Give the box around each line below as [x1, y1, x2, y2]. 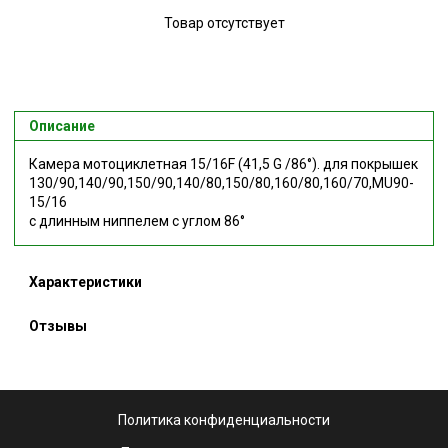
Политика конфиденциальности [118, 412, 330, 429]
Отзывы [29, 318, 87, 334]
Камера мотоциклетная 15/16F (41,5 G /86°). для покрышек [29, 156, 418, 172]
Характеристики [29, 274, 142, 290]
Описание [29, 118, 95, 134]
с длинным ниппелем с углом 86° [29, 213, 245, 229]
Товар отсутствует [163, 14, 285, 31]
